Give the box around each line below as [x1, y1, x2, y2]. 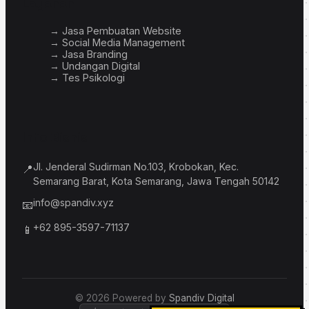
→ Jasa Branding [50, 48, 128, 61]
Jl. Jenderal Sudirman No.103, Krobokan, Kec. [33, 160, 239, 172]
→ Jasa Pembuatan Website [50, 25, 181, 37]
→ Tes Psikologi [50, 72, 125, 84]
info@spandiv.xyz [33, 196, 114, 208]
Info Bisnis [22, 130, 88, 146]
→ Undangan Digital [50, 60, 140, 72]
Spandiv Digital [168, 292, 235, 303]
